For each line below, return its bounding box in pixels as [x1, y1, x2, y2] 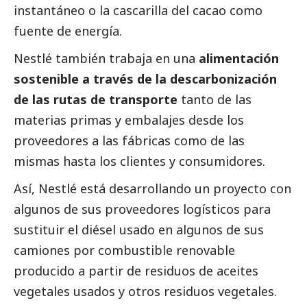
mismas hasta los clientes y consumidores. [14, 153, 265, 170]
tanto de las [177, 91, 251, 108]
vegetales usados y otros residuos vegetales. [14, 283, 277, 300]
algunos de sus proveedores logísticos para [14, 201, 271, 218]
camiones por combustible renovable [14, 242, 235, 259]
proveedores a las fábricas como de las [14, 132, 245, 149]
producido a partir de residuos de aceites [14, 262, 258, 280]
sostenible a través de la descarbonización [14, 71, 277, 88]
